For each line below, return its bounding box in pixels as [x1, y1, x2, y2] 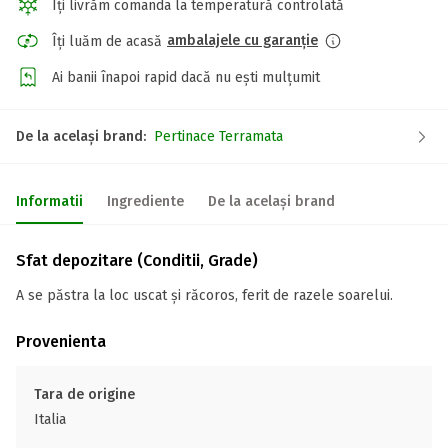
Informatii [16, 193, 83, 210]
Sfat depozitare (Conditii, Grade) [16, 251, 258, 270]
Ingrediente [107, 193, 184, 210]
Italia [34, 411, 66, 428]
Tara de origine [34, 386, 135, 403]
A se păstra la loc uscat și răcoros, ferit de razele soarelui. [16, 287, 393, 304]
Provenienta [16, 332, 106, 351]
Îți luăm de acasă [52, 32, 162, 50]
